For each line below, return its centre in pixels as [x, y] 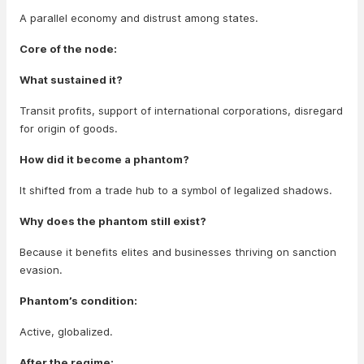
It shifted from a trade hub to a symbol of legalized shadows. [176, 190]
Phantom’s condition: [78, 301]
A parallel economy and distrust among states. [139, 18]
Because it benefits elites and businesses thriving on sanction [178, 252]
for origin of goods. [69, 128]
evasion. [41, 270]
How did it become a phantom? [104, 159]
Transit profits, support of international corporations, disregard [181, 110]
